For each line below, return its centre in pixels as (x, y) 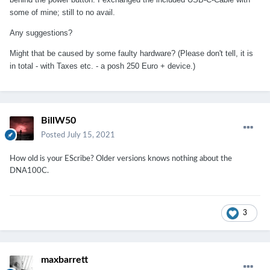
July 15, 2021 (91, 136)
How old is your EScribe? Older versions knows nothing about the (121, 159)
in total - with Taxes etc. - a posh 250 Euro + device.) (105, 66)
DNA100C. (29, 171)
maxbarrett (64, 260)
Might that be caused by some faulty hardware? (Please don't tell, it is (131, 54)
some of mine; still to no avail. (62, 13)
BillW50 (58, 121)
